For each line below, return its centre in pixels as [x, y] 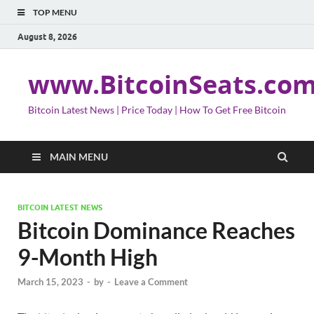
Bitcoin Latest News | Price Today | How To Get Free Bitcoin [157, 110]
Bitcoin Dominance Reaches [156, 230]
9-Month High [88, 257]
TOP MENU [55, 12]
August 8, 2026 [47, 36]
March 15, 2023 [50, 282]
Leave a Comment [151, 282]
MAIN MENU [79, 157]
